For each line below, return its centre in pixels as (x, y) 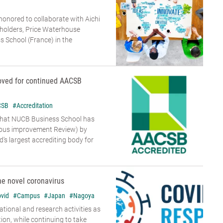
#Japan (55, 196)
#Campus (26, 196)
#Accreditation (33, 106)
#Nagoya (82, 196)
